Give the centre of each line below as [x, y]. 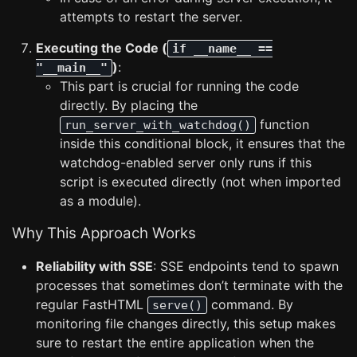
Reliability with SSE [94, 266]
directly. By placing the [129, 105]
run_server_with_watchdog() [158, 125]
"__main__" [72, 68]
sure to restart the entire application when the [175, 343]
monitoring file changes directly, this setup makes [186, 324]
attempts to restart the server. [151, 17]
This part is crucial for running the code [179, 86]
